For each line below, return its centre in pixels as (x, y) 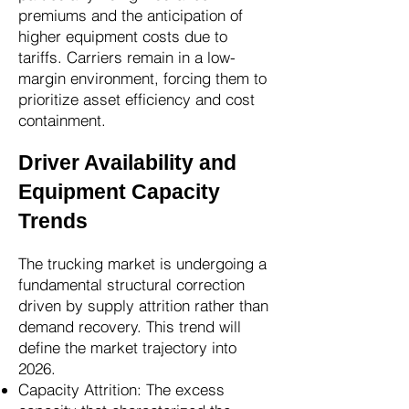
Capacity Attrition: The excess (121, 389)
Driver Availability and (127, 163)
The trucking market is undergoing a (142, 263)
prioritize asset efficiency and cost (136, 99)
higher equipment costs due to (123, 36)
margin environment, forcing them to (142, 78)
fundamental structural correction (131, 284)
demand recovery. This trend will (130, 326)
